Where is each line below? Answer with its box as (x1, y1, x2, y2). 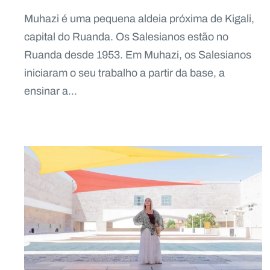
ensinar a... (24, 83, 77, 99)
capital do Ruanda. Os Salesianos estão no (24, 28, 228, 45)
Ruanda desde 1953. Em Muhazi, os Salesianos (24, 46, 251, 63)
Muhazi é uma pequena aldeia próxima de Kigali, (24, 10, 254, 27)
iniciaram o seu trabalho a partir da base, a (24, 64, 225, 81)
